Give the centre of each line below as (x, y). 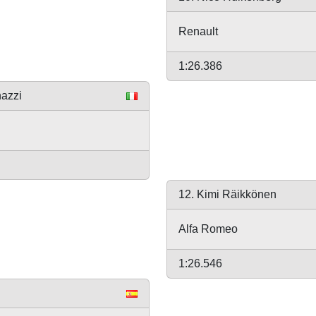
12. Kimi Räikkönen (227, 194)
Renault (198, 31)
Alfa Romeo (208, 229)
